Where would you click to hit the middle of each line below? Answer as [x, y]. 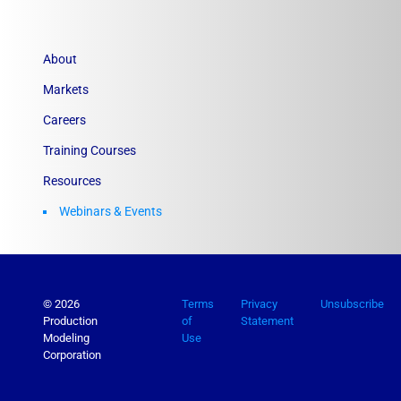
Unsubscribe [352, 303]
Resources [72, 180]
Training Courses [90, 150]
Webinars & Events [111, 211]
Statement [267, 320]
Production [70, 320]
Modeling [66, 337]
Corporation [72, 354]
